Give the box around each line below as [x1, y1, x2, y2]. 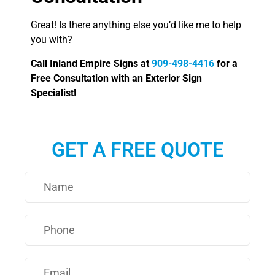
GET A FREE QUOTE [52, 138, 223, 162]
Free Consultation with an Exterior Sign [31, 72, 202, 84]
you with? [31, 34, 72, 46]
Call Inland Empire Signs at [31, 57, 152, 69]
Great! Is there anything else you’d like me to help [31, 19, 241, 31]
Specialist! [31, 87, 76, 99]
